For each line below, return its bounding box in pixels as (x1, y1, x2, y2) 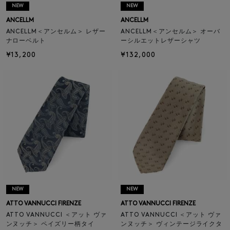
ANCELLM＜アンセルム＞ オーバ (121, 29, 221, 35)
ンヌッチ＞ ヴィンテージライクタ (121, 221, 223, 227)
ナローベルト (6, 38, 46, 45)
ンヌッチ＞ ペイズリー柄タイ (6, 221, 94, 227)
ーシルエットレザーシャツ (121, 38, 201, 45)
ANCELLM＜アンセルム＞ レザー (6, 29, 106, 35)
